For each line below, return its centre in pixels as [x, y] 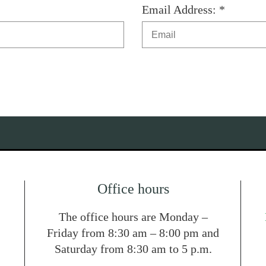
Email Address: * [183, 9]
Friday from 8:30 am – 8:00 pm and [133, 233]
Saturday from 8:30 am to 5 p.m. [133, 249]
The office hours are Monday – [133, 217]
